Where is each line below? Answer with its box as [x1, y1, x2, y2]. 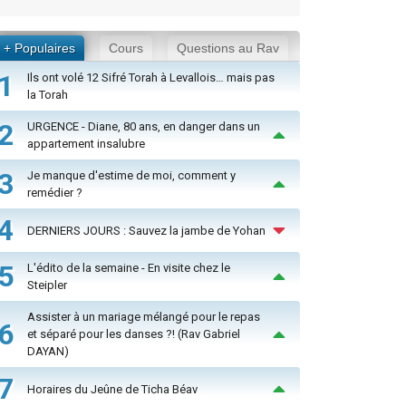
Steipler [27, 278, 67, 293]
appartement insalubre [27, 137, 145, 151]
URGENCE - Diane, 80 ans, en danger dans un [27, 120, 260, 134]
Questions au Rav [176, 41, 279, 56]
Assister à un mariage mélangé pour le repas [27, 310, 260, 324]
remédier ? [27, 186, 82, 200]
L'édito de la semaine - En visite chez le [27, 261, 230, 275]
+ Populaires [4, 41, 76, 56]
